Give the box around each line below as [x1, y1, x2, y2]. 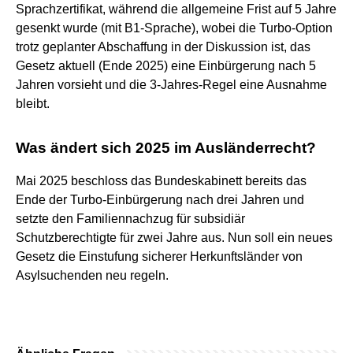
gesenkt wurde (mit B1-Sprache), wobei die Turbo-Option [16, 20, 333, 35]
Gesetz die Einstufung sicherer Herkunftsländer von [16, 249, 303, 263]
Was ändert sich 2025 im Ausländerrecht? [16, 139, 316, 156]
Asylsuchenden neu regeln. [16, 268, 169, 282]
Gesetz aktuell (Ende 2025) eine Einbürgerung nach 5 [16, 58, 316, 72]
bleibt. [16, 96, 53, 110]
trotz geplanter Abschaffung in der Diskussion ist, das [16, 39, 310, 54]
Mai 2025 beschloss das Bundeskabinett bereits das [16, 173, 307, 188]
